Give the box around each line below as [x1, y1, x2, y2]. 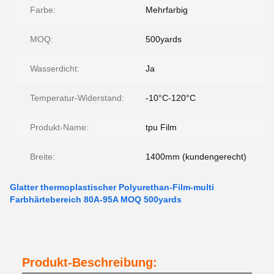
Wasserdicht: [30, 64, 80, 73]
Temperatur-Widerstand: [30, 93, 124, 103]
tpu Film [146, 122, 177, 132]
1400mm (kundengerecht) [146, 152, 246, 161]
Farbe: [30, 5, 56, 15]
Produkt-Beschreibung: [22, 256, 157, 269]
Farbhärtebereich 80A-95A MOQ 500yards [10, 194, 182, 204]
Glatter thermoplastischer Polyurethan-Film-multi [10, 182, 214, 192]
